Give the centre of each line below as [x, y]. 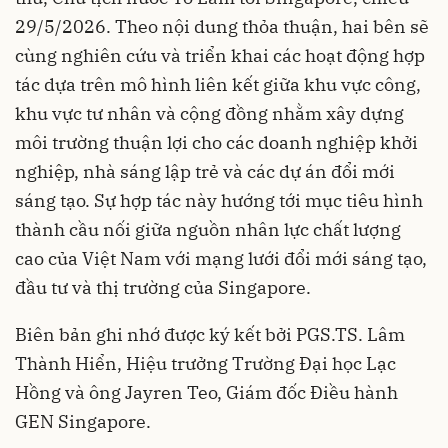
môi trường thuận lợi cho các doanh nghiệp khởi [216, 142]
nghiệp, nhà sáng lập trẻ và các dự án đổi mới [205, 171]
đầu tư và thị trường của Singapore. [163, 287]
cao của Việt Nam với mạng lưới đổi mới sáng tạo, [221, 258]
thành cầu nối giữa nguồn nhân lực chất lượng [208, 229]
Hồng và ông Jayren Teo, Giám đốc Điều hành [206, 392]
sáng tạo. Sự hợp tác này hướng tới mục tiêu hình [219, 200]
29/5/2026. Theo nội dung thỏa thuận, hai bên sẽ [222, 26]
